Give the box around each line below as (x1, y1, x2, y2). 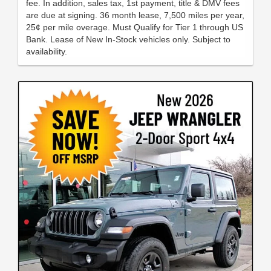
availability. (26, 46, 67, 56)
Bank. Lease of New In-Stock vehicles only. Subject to (26, 34, 230, 44)
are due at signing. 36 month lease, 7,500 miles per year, (26, 10, 244, 20)
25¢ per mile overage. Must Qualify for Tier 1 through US (26, 22, 243, 32)
